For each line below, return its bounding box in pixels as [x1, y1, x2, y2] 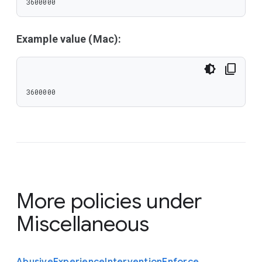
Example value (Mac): [16, 33, 122, 45]
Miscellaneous [16, 211, 150, 237]
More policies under [16, 188, 202, 214]
